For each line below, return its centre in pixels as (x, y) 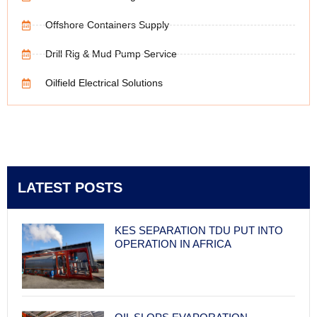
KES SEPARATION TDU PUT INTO (198, 230)
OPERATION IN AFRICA (173, 243)
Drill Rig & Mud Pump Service (111, 54)
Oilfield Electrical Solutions (104, 83)
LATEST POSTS (70, 187)
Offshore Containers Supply (107, 25)
